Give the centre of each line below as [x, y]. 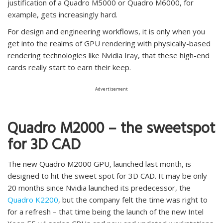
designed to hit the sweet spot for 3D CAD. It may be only [107, 176]
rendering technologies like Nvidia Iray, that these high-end [109, 56]
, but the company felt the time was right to [133, 200]
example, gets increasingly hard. [62, 15]
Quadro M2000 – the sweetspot [111, 131]
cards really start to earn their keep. [69, 67]
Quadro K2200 [33, 200]
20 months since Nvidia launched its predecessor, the [99, 188]
